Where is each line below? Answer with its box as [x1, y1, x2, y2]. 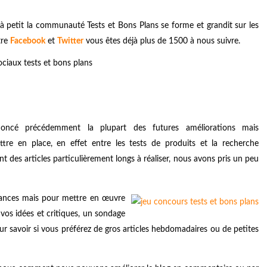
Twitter [57, 37, 83, 46]
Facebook [10, 37, 45, 46]
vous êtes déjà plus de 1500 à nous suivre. [83, 37, 240, 46]
